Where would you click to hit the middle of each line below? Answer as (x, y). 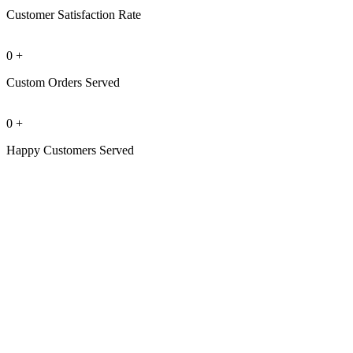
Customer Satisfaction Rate (74, 14)
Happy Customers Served (70, 150)
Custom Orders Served (63, 82)
